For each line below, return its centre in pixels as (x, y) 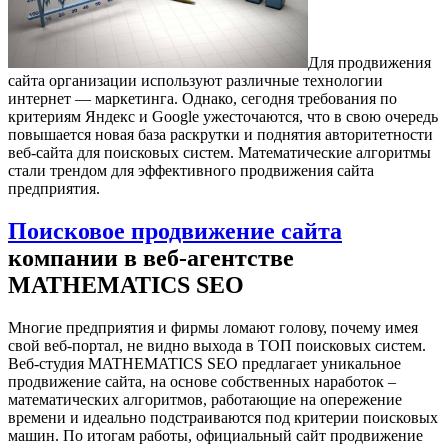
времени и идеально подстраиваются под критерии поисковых (223, 417)
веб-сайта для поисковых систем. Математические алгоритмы (219, 152)
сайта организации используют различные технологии (195, 80)
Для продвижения (369, 62)
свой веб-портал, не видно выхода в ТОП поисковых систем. (217, 345)
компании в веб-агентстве (151, 257)
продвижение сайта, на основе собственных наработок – (202, 381)
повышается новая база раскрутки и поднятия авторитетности (220, 134)
